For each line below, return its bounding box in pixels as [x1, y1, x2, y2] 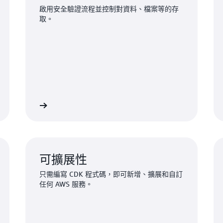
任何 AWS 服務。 [39, 179, 93, 188]
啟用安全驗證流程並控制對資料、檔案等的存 [39, 4, 179, 13]
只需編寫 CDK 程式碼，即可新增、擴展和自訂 [39, 169, 183, 178]
